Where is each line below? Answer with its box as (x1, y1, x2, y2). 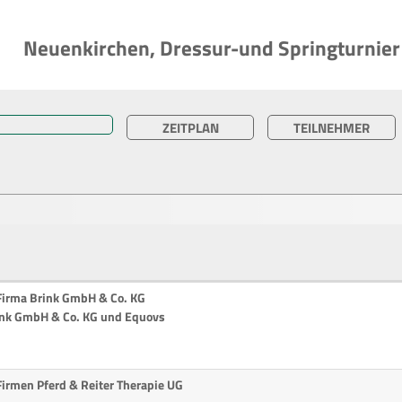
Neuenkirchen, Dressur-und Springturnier (23, 32, 400, 64)
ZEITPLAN (162, 118, 219, 138)
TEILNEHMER (293, 118, 370, 138)
